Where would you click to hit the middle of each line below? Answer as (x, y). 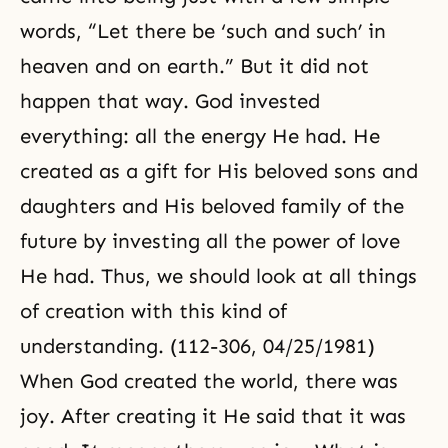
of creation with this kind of (153, 311)
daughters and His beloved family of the (212, 206)
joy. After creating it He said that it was (213, 416)
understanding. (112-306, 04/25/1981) (197, 346)
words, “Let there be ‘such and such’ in (203, 31)
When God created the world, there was (209, 381)
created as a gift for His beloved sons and (219, 171)
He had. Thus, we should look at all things (218, 276)
